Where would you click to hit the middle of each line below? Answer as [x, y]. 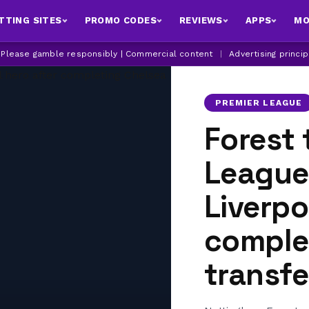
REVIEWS [201, 20]
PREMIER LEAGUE [258, 103]
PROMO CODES [120, 20]
